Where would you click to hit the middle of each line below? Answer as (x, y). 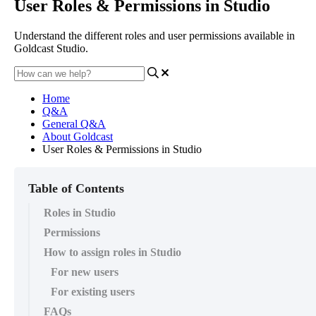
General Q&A (74, 123)
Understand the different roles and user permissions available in (154, 35)
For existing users (93, 291)
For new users (85, 272)
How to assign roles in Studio (113, 252)
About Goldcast (78, 136)
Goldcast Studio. (51, 48)
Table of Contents (76, 188)
